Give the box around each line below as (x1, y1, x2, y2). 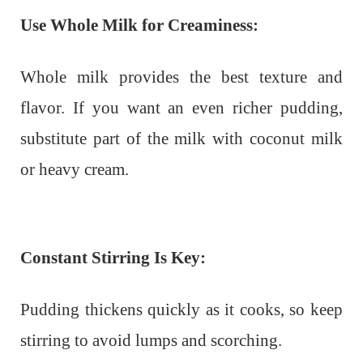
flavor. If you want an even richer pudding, (20, 98, 343, 118)
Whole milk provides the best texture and (20, 67, 343, 88)
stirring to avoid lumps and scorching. (20, 331, 282, 351)
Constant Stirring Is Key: (20, 248, 206, 268)
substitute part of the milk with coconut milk (20, 129, 343, 149)
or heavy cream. (20, 160, 129, 180)
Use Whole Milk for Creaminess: (20, 15, 258, 36)
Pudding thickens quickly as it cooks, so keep (20, 300, 343, 320)
